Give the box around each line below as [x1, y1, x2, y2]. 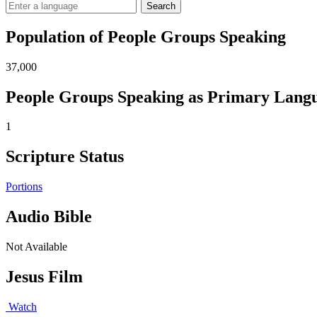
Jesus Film [6, 267, 83, 287]
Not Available [6, 241, 67, 253]
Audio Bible [6, 207, 92, 226]
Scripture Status [6, 147, 124, 166]
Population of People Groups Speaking [6, 27, 286, 46]
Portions [6, 180, 42, 193]
